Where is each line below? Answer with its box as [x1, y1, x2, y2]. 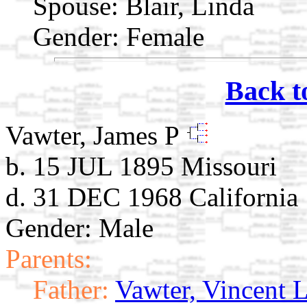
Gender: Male [5, 212, 153, 243]
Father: [33, 274, 109, 304]
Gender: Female [33, 22, 204, 52]
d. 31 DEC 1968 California [5, 182, 298, 212]
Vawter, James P [5, 120, 186, 150]
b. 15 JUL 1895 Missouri [5, 151, 277, 181]
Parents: [5, 243, 92, 273]
